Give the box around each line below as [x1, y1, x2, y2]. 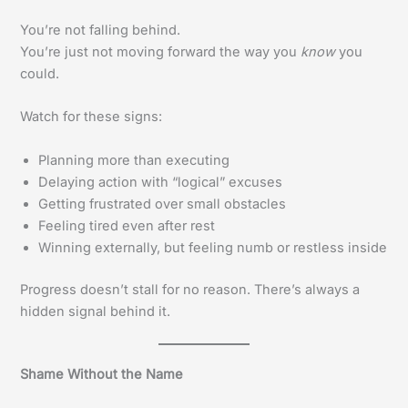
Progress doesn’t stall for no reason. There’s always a [20, 280, 361, 298]
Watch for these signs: [20, 108, 163, 126]
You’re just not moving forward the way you [20, 44, 301, 61]
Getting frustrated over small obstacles [38, 195, 287, 212]
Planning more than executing [38, 151, 230, 168]
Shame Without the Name [20, 365, 184, 382]
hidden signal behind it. [20, 302, 171, 320]
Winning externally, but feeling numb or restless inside [38, 239, 388, 256]
